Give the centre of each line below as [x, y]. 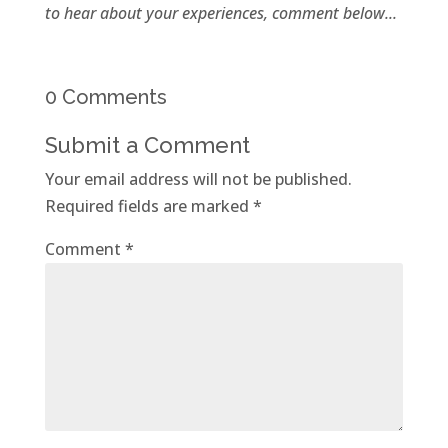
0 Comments [105, 97]
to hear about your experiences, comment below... [220, 13]
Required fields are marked [148, 206]
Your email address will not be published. [198, 179]
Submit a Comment [147, 145]
